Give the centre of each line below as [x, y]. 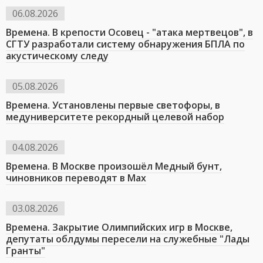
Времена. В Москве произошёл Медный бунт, [114, 166]
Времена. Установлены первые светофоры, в [113, 105]
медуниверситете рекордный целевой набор [115, 117]
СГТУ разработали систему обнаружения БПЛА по [125, 44]
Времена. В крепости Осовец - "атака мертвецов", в [129, 32]
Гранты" [26, 251]
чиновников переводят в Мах [76, 178]
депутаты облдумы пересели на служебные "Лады [128, 239]
